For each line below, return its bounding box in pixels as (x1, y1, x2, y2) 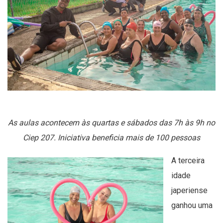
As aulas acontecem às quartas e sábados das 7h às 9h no (8, 118, 215, 128)
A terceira (171, 156, 205, 166)
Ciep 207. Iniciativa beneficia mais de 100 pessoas (23, 133, 200, 143)
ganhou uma (171, 201, 213, 211)
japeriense (171, 186, 208, 196)
